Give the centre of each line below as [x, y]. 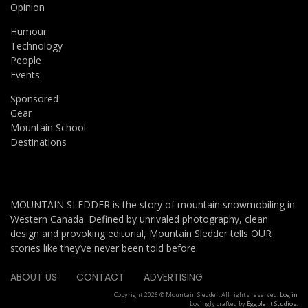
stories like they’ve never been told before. [104, 248]
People [26, 60]
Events [25, 75]
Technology [36, 46]
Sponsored [34, 99]
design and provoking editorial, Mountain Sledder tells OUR [141, 234]
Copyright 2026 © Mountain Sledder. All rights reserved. [197, 295]
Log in [289, 295]
